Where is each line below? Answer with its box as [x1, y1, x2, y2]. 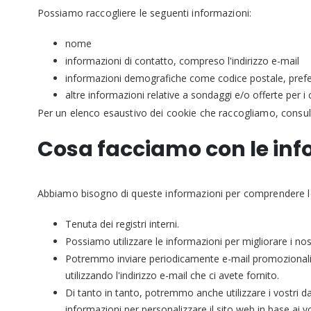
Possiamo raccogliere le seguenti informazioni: [37, 6, 252, 19]
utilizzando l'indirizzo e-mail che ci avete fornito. [65, 268, 279, 282]
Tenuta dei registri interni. [65, 217, 179, 231]
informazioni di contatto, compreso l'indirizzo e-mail [65, 53, 299, 67]
